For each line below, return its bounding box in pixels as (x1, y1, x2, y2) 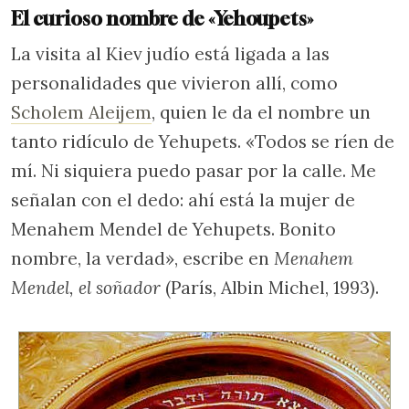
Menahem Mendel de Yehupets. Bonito (11, 218, 336, 241)
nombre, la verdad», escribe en (11, 247, 274, 270)
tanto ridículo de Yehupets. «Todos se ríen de (11, 131, 394, 153)
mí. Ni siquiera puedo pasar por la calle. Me (11, 160, 376, 183)
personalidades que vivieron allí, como (11, 72, 338, 95)
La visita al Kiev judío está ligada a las (11, 43, 330, 66)
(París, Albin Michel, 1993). (161, 277, 379, 299)
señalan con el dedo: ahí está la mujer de (11, 189, 355, 212)
